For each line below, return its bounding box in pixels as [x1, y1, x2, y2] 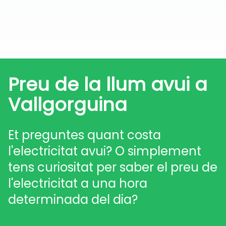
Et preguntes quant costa [8, 127, 161, 143]
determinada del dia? [8, 191, 138, 208]
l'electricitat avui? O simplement [8, 143, 201, 159]
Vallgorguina [8, 92, 127, 118]
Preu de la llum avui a [8, 72, 207, 97]
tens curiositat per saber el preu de [8, 159, 217, 176]
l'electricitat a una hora [8, 175, 147, 192]
